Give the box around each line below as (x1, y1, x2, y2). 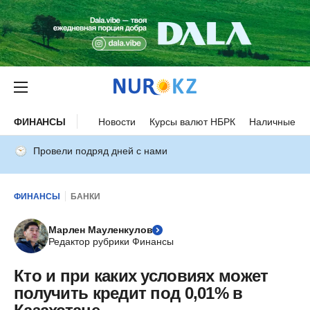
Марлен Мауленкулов (48, 224, 153, 235)
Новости (98, 116, 136, 127)
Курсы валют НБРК (149, 116, 236, 127)
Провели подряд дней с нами (33, 145, 167, 156)
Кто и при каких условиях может (14, 266, 268, 285)
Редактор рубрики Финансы (48, 236, 174, 247)
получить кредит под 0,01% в (14, 284, 243, 302)
